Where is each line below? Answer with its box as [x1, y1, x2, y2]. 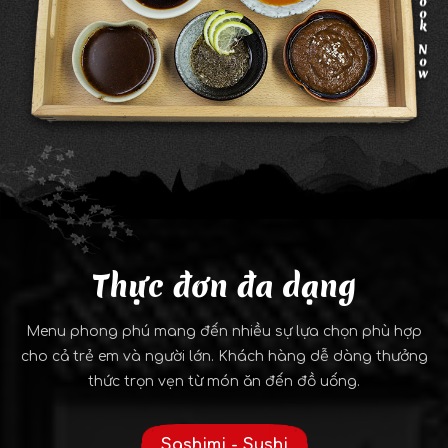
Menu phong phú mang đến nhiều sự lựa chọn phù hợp [26, 324, 422, 340]
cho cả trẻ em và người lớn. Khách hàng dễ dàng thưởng [20, 349, 428, 365]
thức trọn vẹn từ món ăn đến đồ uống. [88, 374, 360, 390]
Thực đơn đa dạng [92, 266, 356, 308]
